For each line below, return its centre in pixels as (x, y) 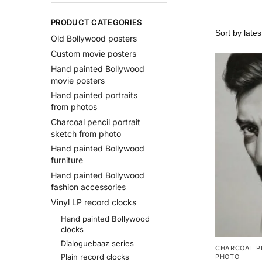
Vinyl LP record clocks (94, 202)
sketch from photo (86, 133)
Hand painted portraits (94, 95)
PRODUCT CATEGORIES (96, 22)
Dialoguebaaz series (97, 243)
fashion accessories (88, 187)
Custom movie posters (94, 54)
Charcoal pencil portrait (96, 122)
